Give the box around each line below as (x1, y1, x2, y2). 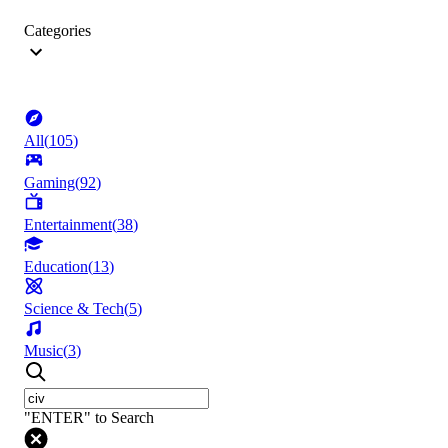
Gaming (24, 174, 75, 192)
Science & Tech (24, 300, 124, 318)
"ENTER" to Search (24, 409, 154, 427)
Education (24, 258, 88, 276)
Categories (24, 22, 91, 40)
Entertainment (24, 216, 112, 234)
